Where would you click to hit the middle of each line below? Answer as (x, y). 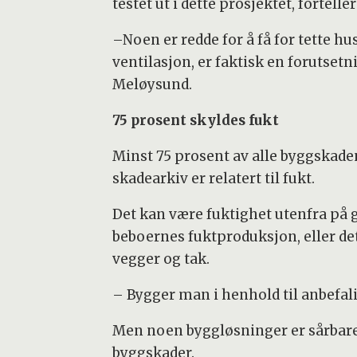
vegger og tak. (161, 259)
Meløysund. (152, 84)
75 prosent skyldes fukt (195, 120)
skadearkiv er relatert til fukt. (213, 178)
